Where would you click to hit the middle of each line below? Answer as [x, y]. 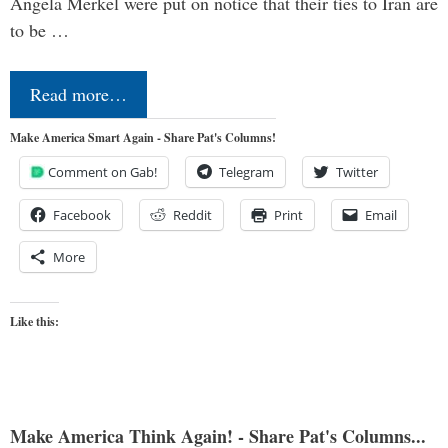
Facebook [82, 215]
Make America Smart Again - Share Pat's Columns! [143, 138]
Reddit [192, 215]
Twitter [357, 172]
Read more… [78, 94]
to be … [39, 30]
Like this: [34, 322]
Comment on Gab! [102, 172]
